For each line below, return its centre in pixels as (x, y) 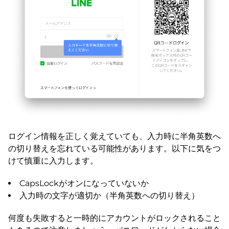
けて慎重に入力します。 (53, 161)
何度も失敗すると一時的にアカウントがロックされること (114, 218)
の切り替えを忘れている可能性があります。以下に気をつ (114, 148)
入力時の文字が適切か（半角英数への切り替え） (109, 195)
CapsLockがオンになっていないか (84, 183)
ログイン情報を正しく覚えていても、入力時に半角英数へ (114, 136)
